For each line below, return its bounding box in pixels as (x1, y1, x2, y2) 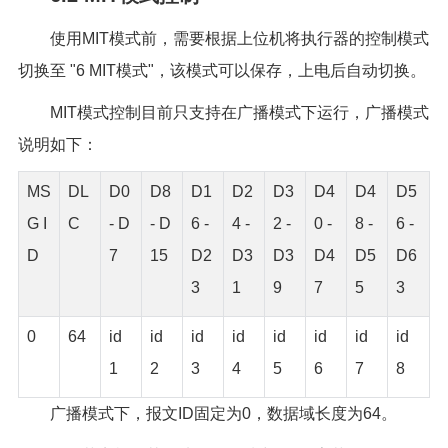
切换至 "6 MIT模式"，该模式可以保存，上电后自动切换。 (17, 61, 426, 79)
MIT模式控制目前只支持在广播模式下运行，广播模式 (49, 103, 429, 121)
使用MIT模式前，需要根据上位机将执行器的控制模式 (49, 29, 429, 47)
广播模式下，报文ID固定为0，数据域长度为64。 (49, 404, 397, 422)
